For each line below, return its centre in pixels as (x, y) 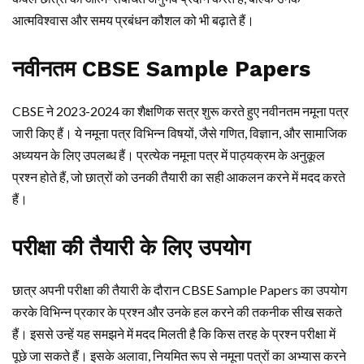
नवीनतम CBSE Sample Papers (161, 69)
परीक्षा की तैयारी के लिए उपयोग (131, 248)
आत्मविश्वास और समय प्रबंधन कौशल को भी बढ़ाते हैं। (133, 20)
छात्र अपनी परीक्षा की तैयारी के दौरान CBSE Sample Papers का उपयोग (180, 290)
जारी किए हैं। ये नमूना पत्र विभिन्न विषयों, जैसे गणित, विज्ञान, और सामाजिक (180, 133)
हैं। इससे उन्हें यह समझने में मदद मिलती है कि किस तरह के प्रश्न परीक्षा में (174, 334)
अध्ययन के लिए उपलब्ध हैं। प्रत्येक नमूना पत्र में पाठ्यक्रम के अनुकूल (169, 155)
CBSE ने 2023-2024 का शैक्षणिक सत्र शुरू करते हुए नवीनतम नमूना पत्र (180, 111)
